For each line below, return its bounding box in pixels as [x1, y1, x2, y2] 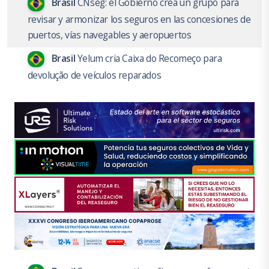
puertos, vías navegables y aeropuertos [27, 28, 192, 41]
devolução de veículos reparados [27, 68, 162, 82]
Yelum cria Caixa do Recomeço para [77, 51, 222, 65]
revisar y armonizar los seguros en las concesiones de [27, 12, 251, 26]
